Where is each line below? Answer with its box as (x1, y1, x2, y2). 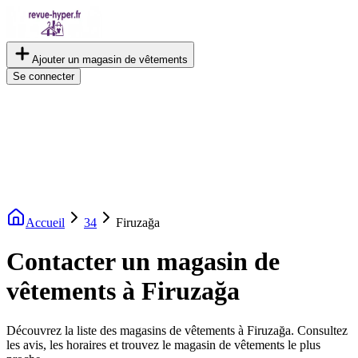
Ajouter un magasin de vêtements (32, 54, 188, 66)
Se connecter (13, 70, 74, 82)
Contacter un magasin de (6, 247, 280, 276)
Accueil (26, 216, 65, 229)
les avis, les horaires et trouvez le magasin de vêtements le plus (6, 337, 320, 352)
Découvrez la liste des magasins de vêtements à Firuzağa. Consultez (6, 323, 348, 337)
